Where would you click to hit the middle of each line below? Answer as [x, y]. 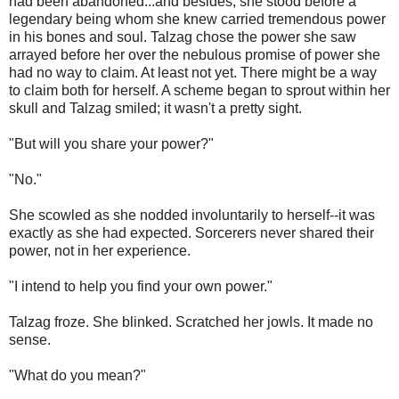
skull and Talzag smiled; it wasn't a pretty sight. [155, 109]
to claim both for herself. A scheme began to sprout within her [199, 91]
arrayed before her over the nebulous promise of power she [195, 55]
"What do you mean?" [77, 376]
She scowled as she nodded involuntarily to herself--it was [192, 216]
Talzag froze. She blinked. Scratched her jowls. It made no [191, 322]
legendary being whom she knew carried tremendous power [197, 20]
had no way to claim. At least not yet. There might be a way [193, 73]
